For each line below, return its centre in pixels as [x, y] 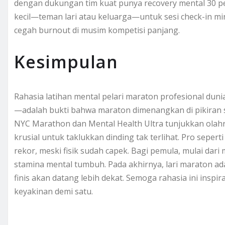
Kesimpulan [66, 62]
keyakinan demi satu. [53, 192]
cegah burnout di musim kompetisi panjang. [97, 30]
